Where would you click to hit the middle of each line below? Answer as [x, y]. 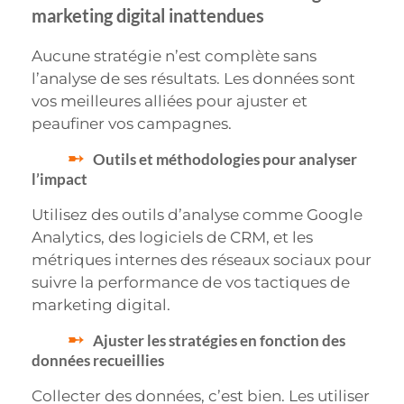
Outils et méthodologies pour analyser [225, 160]
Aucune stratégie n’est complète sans [174, 55]
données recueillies [98, 361]
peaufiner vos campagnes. [132, 123]
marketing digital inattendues [148, 15]
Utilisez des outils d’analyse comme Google [197, 215]
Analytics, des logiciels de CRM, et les [172, 238]
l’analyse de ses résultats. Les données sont [193, 78]
